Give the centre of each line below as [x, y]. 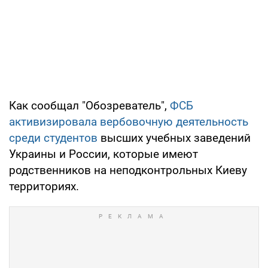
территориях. [44, 186]
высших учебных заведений [174, 138]
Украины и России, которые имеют [103, 154]
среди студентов [53, 138]
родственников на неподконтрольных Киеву [128, 170]
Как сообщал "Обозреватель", [89, 105]
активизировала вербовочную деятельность [129, 121]
